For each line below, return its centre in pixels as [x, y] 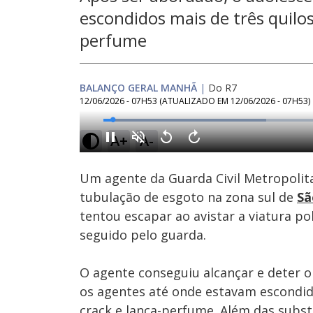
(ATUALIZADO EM [195, 101]
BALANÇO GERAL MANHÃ [138, 88]
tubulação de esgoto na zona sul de [188, 197]
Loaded [196, 122]
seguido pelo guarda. [143, 235]
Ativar [148, 148]
